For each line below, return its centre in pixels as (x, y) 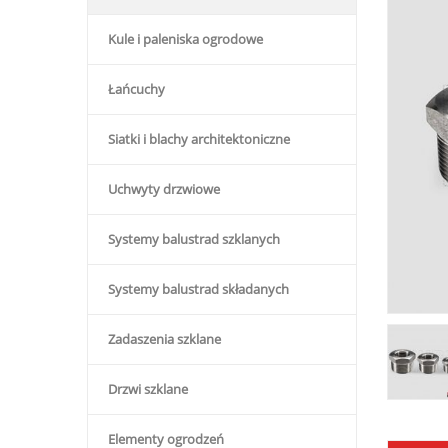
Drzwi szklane (148, 389)
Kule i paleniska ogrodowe (185, 39)
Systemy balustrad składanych (198, 289)
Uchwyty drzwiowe (164, 189)
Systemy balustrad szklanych (194, 239)
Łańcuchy (136, 89)
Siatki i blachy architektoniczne (199, 139)
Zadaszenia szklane (164, 339)
